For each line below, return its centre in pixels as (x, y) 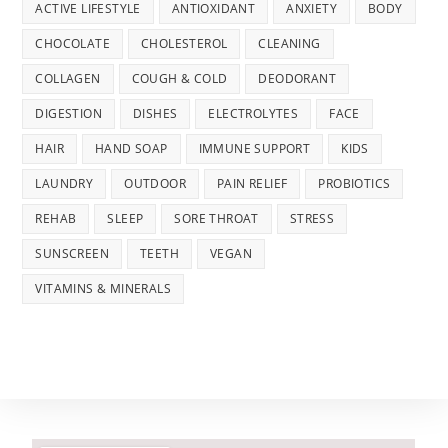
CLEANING (289, 43)
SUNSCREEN (72, 253)
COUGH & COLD (179, 78)
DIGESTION (69, 113)
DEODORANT (297, 78)
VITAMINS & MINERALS (103, 288)
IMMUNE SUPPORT (254, 148)
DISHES (155, 113)
